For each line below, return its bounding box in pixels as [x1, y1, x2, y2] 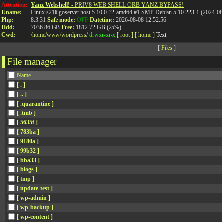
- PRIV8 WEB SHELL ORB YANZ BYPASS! [70, 1, 184, 8]
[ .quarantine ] [17, 100, 54, 107]
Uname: [1, 9, 22, 16]
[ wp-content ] [17, 213, 53, 220]
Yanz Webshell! [31, 1, 70, 8]
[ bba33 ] [17, 157, 40, 164]
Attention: [1, 1, 28, 8]
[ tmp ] [17, 175, 34, 182]
